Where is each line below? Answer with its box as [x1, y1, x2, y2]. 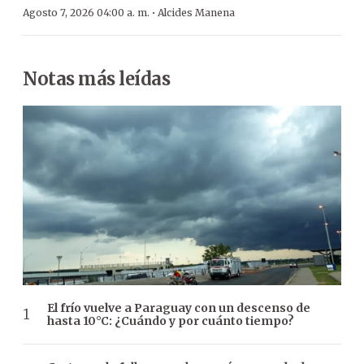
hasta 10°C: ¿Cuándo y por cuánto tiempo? [47, 313, 294, 328]
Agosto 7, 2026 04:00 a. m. [23, 6, 149, 19]
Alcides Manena [158, 6, 235, 19]
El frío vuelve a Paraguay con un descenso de [47, 300, 310, 315]
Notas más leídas [23, 67, 170, 90]
